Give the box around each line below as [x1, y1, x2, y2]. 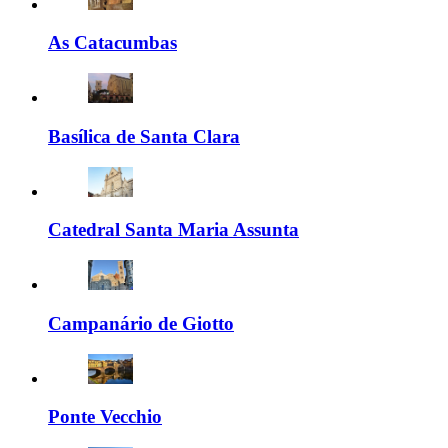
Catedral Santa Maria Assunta [48, 219, 299, 241]
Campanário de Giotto [48, 312, 234, 334]
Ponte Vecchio [48, 406, 162, 428]
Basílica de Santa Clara [48, 125, 240, 147]
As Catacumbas [48, 32, 177, 54]
